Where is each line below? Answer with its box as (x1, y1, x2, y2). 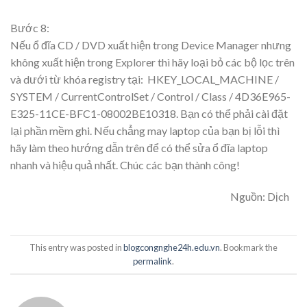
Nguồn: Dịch (230, 189, 289, 203)
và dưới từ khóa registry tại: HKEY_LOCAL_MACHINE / (10, 72, 279, 86)
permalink (133, 255, 172, 267)
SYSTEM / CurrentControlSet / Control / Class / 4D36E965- (10, 89, 291, 103)
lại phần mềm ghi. (10, 123, 92, 137)
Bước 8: (10, 21, 49, 34)
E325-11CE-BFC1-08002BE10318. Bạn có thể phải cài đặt (10, 106, 288, 120)
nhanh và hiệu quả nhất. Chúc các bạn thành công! (10, 158, 240, 171)
